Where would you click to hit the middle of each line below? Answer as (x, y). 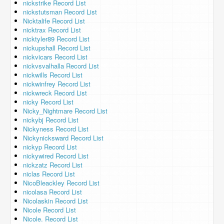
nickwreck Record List (55, 93)
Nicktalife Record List (54, 21)
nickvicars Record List (55, 57)
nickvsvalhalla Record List (61, 66)
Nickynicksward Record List (63, 138)
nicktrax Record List (52, 30)
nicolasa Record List (52, 192)
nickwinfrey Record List (57, 84)
